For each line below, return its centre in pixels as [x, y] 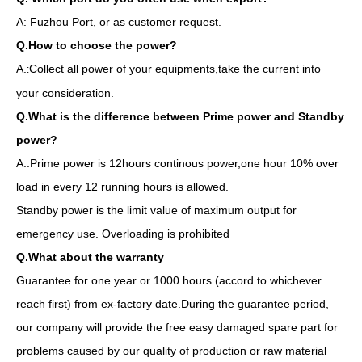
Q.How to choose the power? [97, 45]
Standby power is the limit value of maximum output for [156, 210]
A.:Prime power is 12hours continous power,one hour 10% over [177, 163]
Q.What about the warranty [90, 257]
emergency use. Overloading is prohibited [123, 233]
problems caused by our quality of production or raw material [171, 350]
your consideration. [65, 93]
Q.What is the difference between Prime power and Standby [180, 116]
